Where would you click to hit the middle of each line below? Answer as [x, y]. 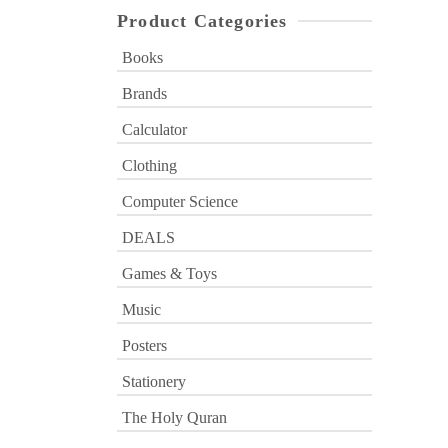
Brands [144, 93]
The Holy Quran [174, 417]
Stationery [154, 381]
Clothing [149, 165]
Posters [144, 345]
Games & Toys [169, 273]
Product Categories [202, 21]
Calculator [154, 129]
